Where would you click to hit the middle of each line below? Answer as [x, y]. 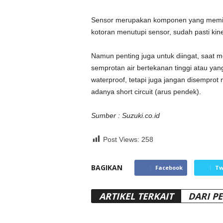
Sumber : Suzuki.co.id [125, 115]
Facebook [169, 167]
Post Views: [121, 139]
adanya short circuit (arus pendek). [146, 92]
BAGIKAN [107, 167]
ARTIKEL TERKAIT [136, 196]
